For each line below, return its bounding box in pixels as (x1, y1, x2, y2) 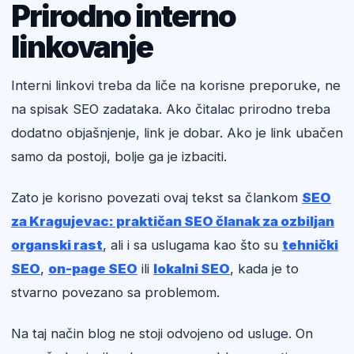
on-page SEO (48, 261, 137, 277)
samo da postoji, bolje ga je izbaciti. (11, 149, 227, 165)
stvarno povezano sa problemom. (11, 284, 220, 301)
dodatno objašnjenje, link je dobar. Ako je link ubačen (11, 125, 343, 141)
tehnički (282, 237, 338, 254)
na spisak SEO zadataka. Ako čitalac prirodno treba (11, 101, 330, 118)
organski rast (11, 237, 103, 254)
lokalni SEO (153, 261, 230, 277)
